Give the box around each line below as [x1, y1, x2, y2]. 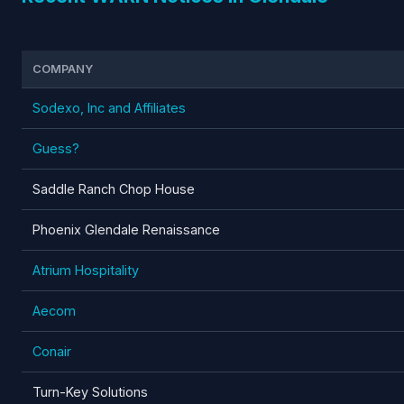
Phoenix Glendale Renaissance [32, 221, 220, 237]
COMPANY [32, 61, 93, 76]
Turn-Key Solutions [32, 383, 148, 399]
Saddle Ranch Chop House [32, 180, 195, 197]
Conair [32, 343, 71, 359]
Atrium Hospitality [32, 262, 139, 278]
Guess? [32, 140, 79, 156]
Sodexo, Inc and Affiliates [32, 99, 186, 115]
